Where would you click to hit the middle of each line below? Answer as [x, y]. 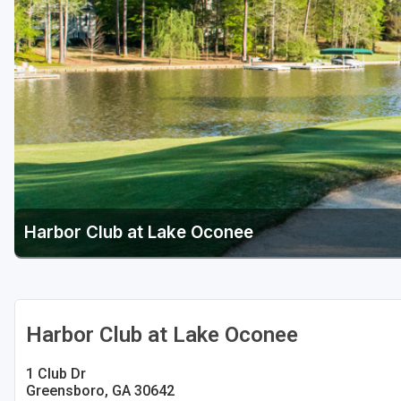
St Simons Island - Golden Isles [127, 55]
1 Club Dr [56, 374]
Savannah [70, 21]
